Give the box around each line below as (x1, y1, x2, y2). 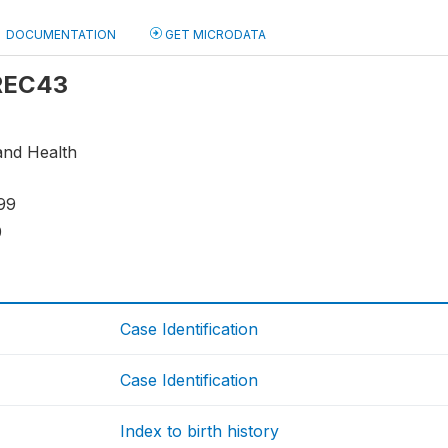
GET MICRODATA (162, 27, 266, 42)
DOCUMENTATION (6, 27, 116, 42)
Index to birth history (120, 421, 280, 442)
